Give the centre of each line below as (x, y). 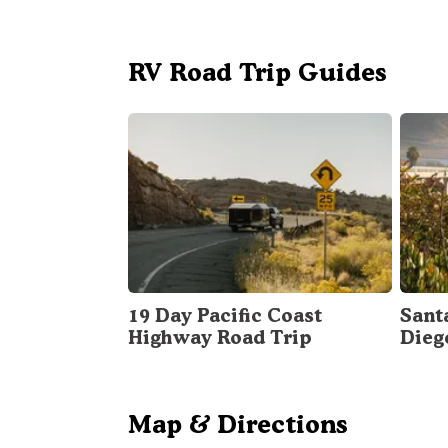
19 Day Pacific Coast (225, 315)
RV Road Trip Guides (257, 71)
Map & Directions (238, 423)
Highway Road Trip (220, 337)
